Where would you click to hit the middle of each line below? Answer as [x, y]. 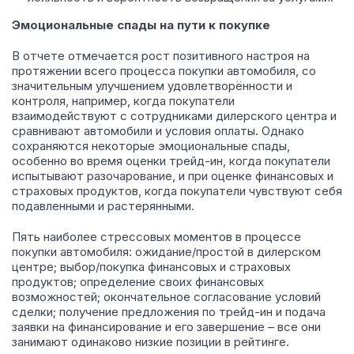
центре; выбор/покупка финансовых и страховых [151, 267]
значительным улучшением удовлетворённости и [152, 86]
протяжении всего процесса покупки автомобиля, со [164, 71]
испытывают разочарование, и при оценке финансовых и [173, 176]
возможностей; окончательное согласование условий [166, 297]
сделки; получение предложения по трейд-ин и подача [169, 312]
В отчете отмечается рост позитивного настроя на [161, 56]
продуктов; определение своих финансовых [138, 282]
